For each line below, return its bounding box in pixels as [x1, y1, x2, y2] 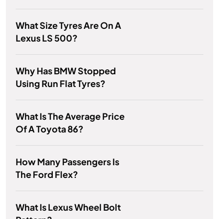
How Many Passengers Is [16, 156, 119, 168]
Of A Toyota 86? [16, 123, 84, 135]
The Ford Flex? [16, 169, 78, 180]
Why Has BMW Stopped [16, 65, 116, 77]
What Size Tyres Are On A [16, 20, 121, 31]
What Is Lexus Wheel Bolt [16, 201, 121, 213]
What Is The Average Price [16, 110, 125, 122]
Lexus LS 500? [16, 32, 78, 44]
